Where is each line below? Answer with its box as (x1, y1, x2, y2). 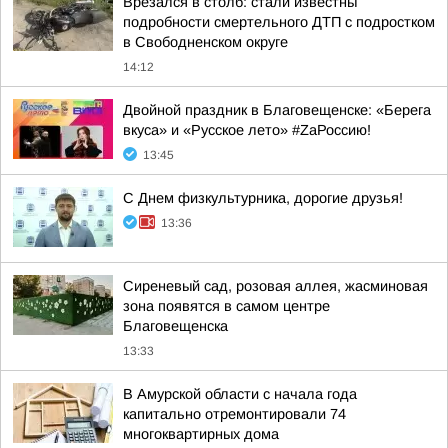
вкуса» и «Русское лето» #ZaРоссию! (123, 122, 371, 138)
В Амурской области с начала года (123, 386, 357, 402)
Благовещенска (123, 318, 228, 334)
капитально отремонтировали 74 (123, 406, 346, 422)
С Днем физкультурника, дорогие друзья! (123, 190, 403, 206)
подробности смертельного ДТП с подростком (123, 14, 435, 30)
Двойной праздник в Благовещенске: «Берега (123, 102, 431, 118)
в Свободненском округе (123, 34, 288, 50)
